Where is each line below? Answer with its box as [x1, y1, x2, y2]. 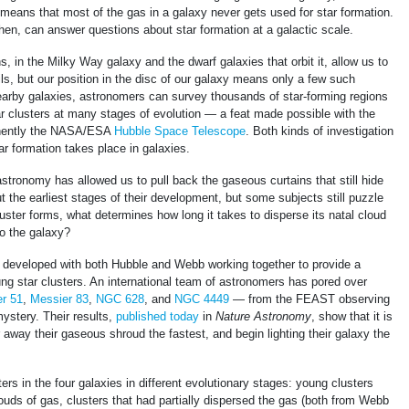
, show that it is [311, 309, 393, 324]
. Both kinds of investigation [246, 124, 393, 139]
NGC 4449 [174, 292, 229, 307]
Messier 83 [30, 292, 89, 307]
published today [116, 309, 199, 324]
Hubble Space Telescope [114, 124, 246, 139]
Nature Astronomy [215, 309, 311, 324]
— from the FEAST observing [229, 292, 390, 307]
